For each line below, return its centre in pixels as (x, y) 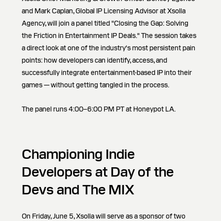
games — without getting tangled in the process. (95, 85)
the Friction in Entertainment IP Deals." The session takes (109, 36)
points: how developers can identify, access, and (94, 60)
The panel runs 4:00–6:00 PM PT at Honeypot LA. (99, 109)
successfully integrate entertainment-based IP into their (107, 73)
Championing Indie (78, 154)
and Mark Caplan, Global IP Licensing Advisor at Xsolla (104, 11)
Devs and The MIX (78, 189)
